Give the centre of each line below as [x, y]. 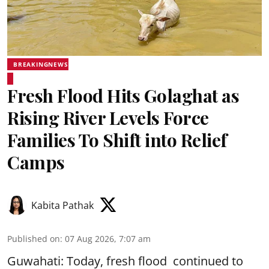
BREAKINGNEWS [41, 64]
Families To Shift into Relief [117, 140]
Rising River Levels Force [108, 117]
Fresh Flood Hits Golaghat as [123, 95]
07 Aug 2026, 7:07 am [108, 238]
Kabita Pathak [62, 205]
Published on [34, 238]
